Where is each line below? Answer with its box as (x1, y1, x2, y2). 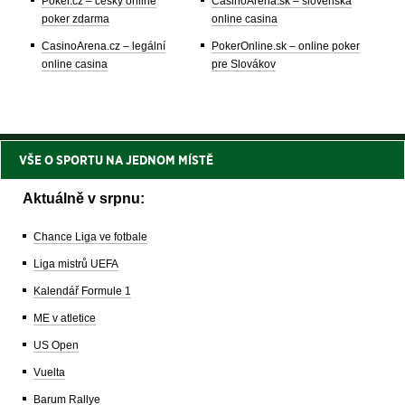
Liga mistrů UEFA (33, 258, 118, 271)
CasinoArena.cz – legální (42, 40, 165, 53)
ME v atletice (33, 312, 96, 325)
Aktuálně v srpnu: (23, 191, 145, 207)
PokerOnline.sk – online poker (212, 40, 360, 53)
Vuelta (33, 366, 65, 380)
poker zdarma (42, 13, 109, 26)
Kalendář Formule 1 (33, 285, 131, 298)
